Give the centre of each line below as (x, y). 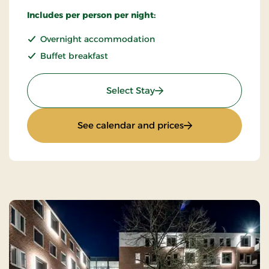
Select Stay (130, 91)
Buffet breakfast (74, 56)
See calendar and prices (130, 125)
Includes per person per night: (91, 15)
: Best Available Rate (199, 90)
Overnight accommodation (98, 39)
